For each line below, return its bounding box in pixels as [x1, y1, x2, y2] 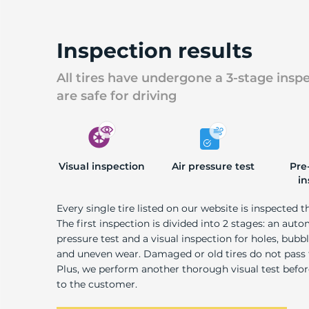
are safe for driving [57, 88, 177, 103]
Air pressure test [172, 160, 255, 172]
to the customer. [57, 278, 137, 290]
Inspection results [57, 38, 252, 63]
